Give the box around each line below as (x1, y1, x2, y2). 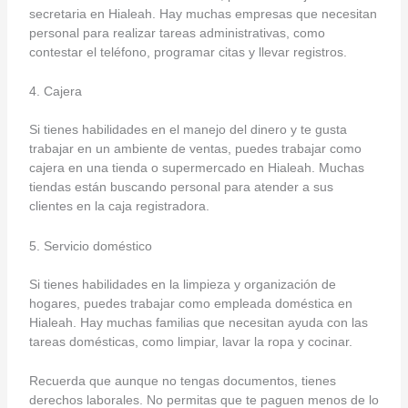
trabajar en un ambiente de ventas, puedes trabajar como (28, 141, 362, 157)
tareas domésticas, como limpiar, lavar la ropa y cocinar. (28, 333, 352, 349)
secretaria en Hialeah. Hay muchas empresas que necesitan (28, 5, 377, 21)
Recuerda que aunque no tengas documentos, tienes (28, 373, 336, 388)
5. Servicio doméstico (28, 238, 152, 253)
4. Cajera (28, 84, 82, 99)
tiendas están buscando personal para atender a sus (28, 179, 333, 195)
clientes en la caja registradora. (28, 199, 209, 214)
